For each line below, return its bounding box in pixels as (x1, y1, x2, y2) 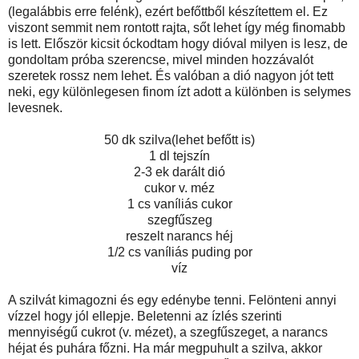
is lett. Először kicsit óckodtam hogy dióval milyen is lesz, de (8, 36, 348, 50)
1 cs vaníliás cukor (127, 196, 232, 211)
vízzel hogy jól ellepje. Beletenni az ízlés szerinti (8, 309, 282, 323)
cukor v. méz (144, 180, 215, 195)
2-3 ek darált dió (134, 164, 225, 179)
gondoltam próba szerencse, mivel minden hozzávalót (8, 52, 313, 67)
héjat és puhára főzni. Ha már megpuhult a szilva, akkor (8, 341, 322, 355)
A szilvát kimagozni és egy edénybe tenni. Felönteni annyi (8, 292, 337, 307)
